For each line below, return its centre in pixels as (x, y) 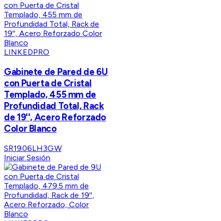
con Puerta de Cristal (48, 83)
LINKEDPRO (27, 52)
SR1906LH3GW (33, 148)
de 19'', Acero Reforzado (55, 117)
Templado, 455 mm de (50, 95)
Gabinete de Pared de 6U (56, 72)
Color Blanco (30, 129)
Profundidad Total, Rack (54, 106)
